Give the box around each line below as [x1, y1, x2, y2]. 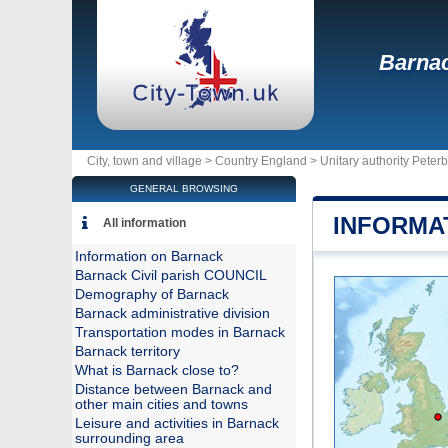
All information [103, 216, 186, 230]
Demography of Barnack [75, 287, 229, 302]
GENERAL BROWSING [130, 183, 238, 194]
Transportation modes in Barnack [75, 325, 285, 340]
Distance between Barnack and [75, 382, 272, 397]
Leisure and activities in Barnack [75, 416, 279, 431]
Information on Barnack [75, 249, 223, 264]
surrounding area [75, 431, 184, 446]
